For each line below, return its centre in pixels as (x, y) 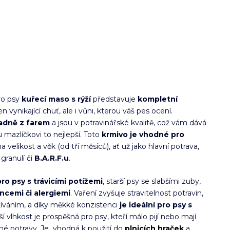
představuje (116, 99)
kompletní (158, 99)
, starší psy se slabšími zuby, (152, 181)
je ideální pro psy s (156, 205)
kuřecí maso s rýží (56, 99)
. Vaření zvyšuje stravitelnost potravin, (137, 193)
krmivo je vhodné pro (143, 135)
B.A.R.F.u (52, 158)
